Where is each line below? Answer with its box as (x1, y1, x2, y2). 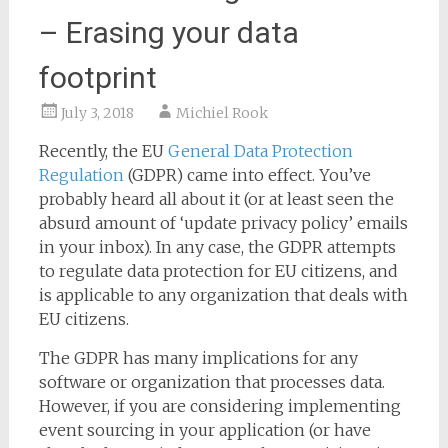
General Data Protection (167, 141, 353, 161)
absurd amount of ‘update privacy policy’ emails (38, 213, 408, 233)
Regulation (38, 165, 124, 185)
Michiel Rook (175, 104, 268, 122)
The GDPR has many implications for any (38, 348, 358, 368)
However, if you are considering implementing (38, 396, 401, 416)
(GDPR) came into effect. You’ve (123, 165, 371, 185)
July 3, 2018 (60, 104, 134, 122)
